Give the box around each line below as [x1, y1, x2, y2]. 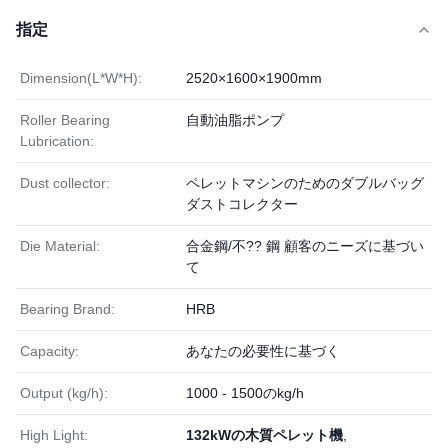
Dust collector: [20, 175, 110, 191]
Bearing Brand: [20, 301, 115, 317]
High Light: [20, 427, 88, 443]
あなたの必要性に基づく [186, 343, 340, 359]
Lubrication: [20, 133, 94, 149]
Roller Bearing [20, 112, 110, 128]
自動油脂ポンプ [186, 112, 284, 128]
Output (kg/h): [20, 385, 108, 401]
